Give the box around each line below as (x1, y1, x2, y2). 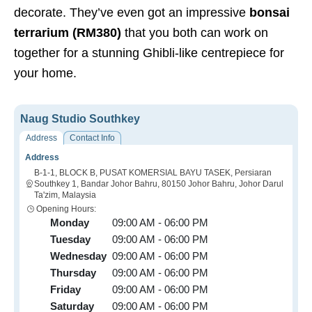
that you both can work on (125, 26, 268, 40)
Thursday (50, 267, 96, 279)
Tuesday (50, 233, 91, 246)
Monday (50, 217, 89, 229)
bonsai (249, 6, 290, 20)
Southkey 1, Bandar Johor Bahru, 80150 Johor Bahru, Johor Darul (34, 179, 283, 189)
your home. (14, 66, 77, 81)
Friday (50, 283, 81, 296)
